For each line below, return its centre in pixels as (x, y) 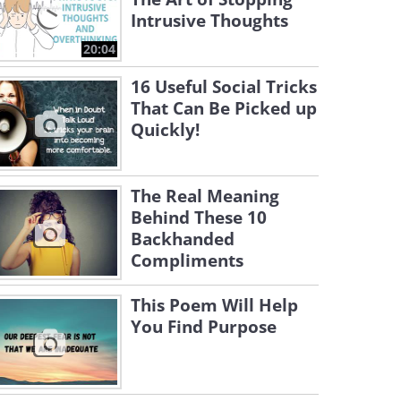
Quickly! (165, 130)
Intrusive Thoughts (209, 21)
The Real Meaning (205, 196)
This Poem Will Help (214, 305)
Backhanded (183, 239)
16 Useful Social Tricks (224, 87)
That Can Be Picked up (224, 108)
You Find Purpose (204, 327)
